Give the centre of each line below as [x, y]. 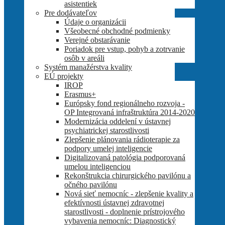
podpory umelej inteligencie [108, 148]
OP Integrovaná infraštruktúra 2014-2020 [130, 112]
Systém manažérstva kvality [88, 67]
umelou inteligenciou [97, 166]
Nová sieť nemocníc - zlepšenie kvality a [129, 193]
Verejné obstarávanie [97, 40]
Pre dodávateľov [71, 13]
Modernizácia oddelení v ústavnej [118, 121]
